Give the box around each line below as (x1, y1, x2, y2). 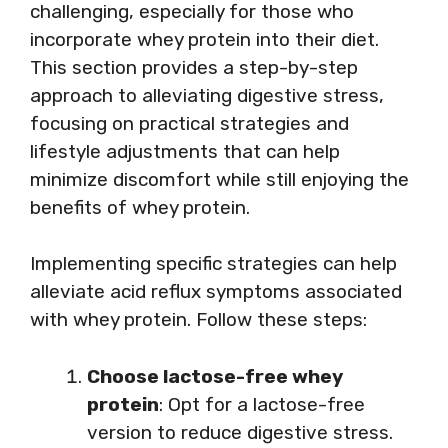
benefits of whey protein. (30, 195, 250, 219)
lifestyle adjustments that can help (30, 139, 340, 163)
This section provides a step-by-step (30, 55, 358, 79)
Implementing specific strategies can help (30, 252, 397, 275)
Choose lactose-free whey (87, 364, 343, 388)
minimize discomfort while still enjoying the (30, 167, 409, 191)
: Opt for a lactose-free (159, 392, 365, 416)
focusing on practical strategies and (30, 111, 349, 135)
